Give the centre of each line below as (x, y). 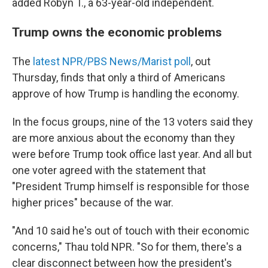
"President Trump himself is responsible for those (131, 186)
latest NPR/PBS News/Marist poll (112, 61)
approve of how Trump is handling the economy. (126, 94)
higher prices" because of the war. (93, 202)
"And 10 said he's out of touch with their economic (131, 231)
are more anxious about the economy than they (124, 138)
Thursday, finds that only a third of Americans (119, 77)
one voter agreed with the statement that (109, 170)
